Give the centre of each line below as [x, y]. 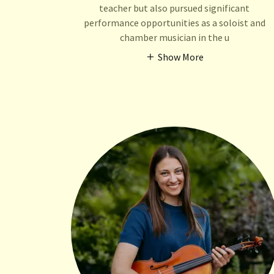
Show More [180, 57]
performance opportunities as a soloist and [174, 22]
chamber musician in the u [174, 37]
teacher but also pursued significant [175, 8]
